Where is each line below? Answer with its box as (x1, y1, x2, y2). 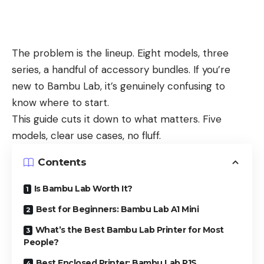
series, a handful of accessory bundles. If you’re (12, 62, 230, 76)
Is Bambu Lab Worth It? (34, 183, 133, 194)
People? (24, 236, 59, 247)
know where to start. (12, 95, 109, 109)
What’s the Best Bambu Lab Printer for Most (35, 224, 224, 235)
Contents (38, 156, 86, 169)
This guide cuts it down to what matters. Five (12, 112, 222, 126)
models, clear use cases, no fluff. (12, 128, 161, 142)
